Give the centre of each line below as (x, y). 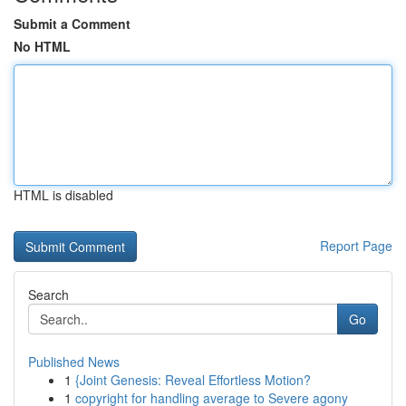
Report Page (356, 246)
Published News (74, 362)
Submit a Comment (72, 24)
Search (48, 295)
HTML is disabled (63, 195)
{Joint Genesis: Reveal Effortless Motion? (193, 380)
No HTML (42, 46)
